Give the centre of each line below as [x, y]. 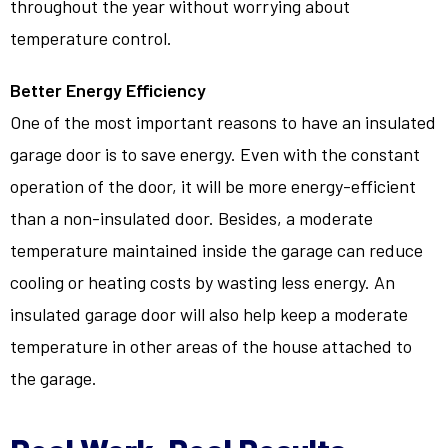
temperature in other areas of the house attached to [211, 345]
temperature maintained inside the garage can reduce [216, 249]
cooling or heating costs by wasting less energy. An [202, 281]
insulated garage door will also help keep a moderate [209, 313]
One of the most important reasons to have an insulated [223, 121]
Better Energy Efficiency [108, 89]
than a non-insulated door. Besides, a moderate [191, 217]
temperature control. [91, 37]
